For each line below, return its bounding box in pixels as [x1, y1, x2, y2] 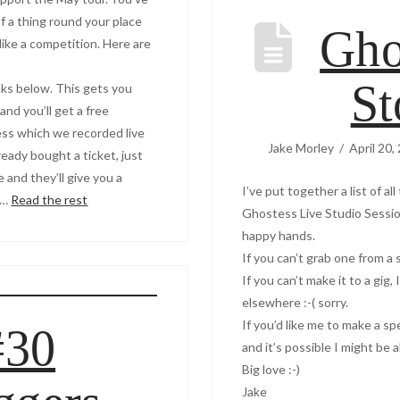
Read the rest [11, 191, 88, 207]
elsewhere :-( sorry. [242, 294, 349, 310]
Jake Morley [267, 139, 334, 155]
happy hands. [242, 227, 316, 243]
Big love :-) [242, 361, 301, 377]
